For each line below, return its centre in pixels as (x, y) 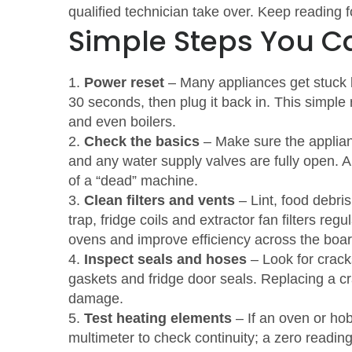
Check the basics (142, 141)
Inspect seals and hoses (165, 259)
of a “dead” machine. (133, 181)
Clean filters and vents (159, 200)
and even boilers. (122, 122)
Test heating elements (158, 318)
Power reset (124, 82)
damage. (96, 299)
